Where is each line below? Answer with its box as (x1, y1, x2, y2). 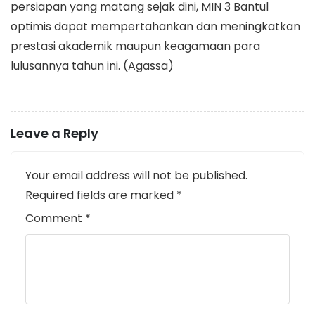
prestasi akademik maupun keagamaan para (11, 37, 260, 54)
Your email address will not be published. (25, 167, 247, 184)
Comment (25, 210, 85, 226)
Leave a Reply (11, 124, 98, 142)
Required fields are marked (25, 186, 176, 203)
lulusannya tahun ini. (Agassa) (11, 57, 174, 74)
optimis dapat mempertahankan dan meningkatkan (11, 18, 300, 34)
